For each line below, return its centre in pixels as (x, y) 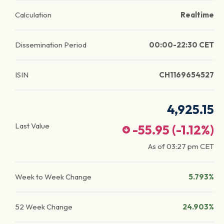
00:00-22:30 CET (181, 45)
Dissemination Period (51, 45)
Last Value (32, 126)
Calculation (33, 15)
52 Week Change (44, 207)
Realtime (197, 15)
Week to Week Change (53, 177)
